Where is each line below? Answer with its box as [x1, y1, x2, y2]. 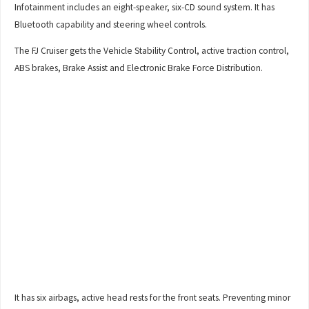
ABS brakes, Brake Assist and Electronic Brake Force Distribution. [14, 62, 263, 74]
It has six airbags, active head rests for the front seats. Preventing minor [14, 291, 291, 303]
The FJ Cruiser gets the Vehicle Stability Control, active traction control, [14, 45, 290, 57]
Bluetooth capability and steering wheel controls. [14, 18, 208, 30]
